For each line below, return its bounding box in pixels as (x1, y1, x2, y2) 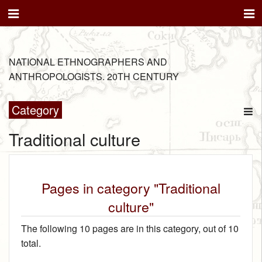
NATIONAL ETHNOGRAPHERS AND (9, 55, 167, 68)
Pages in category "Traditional (41, 178, 220, 198)
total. (21, 236, 41, 250)
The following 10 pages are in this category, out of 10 (21, 222, 239, 236)
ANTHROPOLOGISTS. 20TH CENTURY (9, 70, 179, 83)
